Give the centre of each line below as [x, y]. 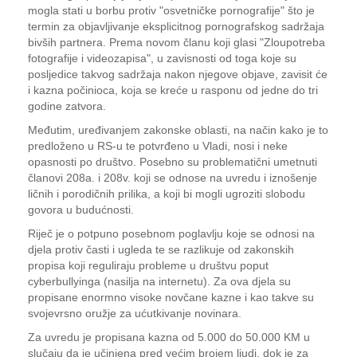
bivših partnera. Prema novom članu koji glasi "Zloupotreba [177, 42]
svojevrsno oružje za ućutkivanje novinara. [135, 313]
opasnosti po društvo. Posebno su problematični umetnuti [173, 162]
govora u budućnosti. [81, 210]
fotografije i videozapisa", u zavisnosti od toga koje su [162, 58]
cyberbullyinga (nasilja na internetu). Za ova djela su [159, 281]
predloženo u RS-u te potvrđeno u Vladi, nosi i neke [158, 146]
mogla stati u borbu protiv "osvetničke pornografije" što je [171, 10]
